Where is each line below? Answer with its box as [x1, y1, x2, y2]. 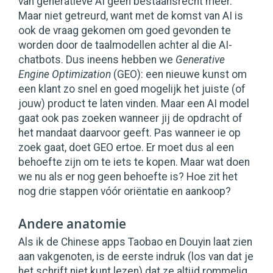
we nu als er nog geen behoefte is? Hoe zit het [18, 171, 238, 183]
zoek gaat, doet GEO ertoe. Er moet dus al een [18, 141, 234, 154]
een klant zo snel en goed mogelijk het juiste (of [18, 83, 246, 96]
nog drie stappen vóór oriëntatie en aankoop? [18, 185, 231, 198]
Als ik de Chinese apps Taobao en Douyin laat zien [18, 236, 252, 249]
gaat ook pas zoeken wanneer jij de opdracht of [18, 112, 243, 125]
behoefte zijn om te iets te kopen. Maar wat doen [18, 156, 250, 169]
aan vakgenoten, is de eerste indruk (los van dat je [18, 250, 253, 263]
